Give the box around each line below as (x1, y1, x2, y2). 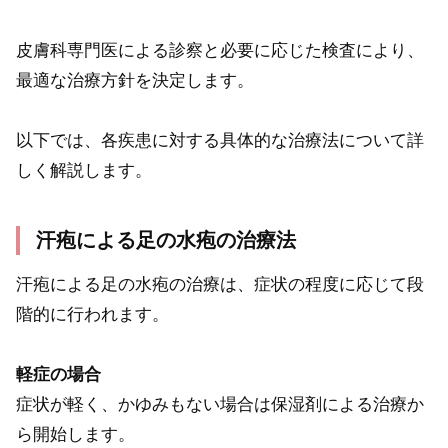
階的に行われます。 (16, 304, 169, 324)
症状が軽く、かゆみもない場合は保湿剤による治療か (16, 395, 424, 415)
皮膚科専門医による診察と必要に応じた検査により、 (16, 40, 424, 60)
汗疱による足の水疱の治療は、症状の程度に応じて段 (16, 274, 424, 294)
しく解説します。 (16, 161, 152, 181)
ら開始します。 (16, 425, 135, 445)
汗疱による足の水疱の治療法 (36, 228, 296, 251)
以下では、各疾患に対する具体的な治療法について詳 (16, 131, 424, 151)
